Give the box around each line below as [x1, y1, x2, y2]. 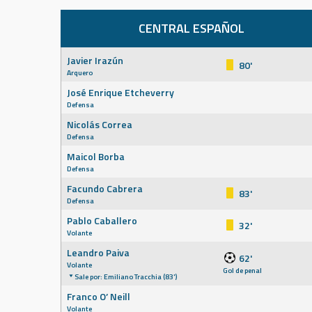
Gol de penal [223, 265, 262, 276]
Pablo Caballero [67, 213, 137, 228]
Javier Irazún [67, 53, 123, 68]
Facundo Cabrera [67, 181, 143, 196]
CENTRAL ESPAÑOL [139, 19, 244, 38]
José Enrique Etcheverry [67, 85, 174, 100]
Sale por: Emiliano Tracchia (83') [75, 271, 177, 282]
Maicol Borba [67, 149, 125, 164]
